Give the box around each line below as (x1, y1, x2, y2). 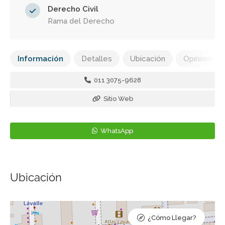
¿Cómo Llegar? (148, 214, 196, 221)
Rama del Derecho (48, 17, 115, 26)
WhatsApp (99, 127, 133, 135)
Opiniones (183, 54, 219, 63)
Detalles (81, 54, 112, 63)
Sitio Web (102, 95, 133, 102)
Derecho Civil (48, 5, 98, 14)
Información (18, 54, 63, 63)
